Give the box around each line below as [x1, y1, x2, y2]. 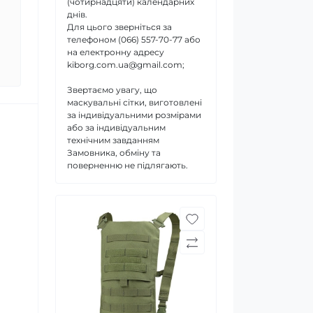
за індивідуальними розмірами [67, 110, 201, 120]
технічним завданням [67, 135, 159, 145]
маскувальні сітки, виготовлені [67, 97, 202, 108]
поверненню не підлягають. [67, 160, 188, 170]
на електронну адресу [67, 47, 164, 57]
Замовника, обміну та [67, 147, 161, 158]
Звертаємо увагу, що [67, 85, 157, 95]
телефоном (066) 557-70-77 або [67, 34, 201, 45]
